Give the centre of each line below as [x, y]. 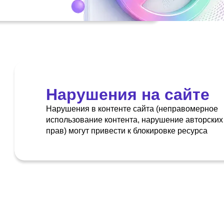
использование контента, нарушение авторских [134, 120]
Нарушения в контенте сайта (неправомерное [132, 109]
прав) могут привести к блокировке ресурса [127, 131]
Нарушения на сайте [128, 95]
